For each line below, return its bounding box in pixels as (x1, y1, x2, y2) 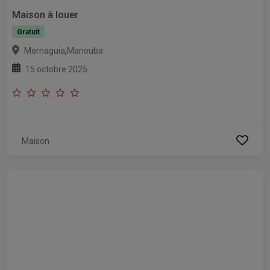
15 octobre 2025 (25, 64, 87, 74)
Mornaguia (24, 45, 65, 55)
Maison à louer (12, 8, 78, 20)
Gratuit (16, 27, 40, 36)
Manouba (67, 45, 103, 55)
